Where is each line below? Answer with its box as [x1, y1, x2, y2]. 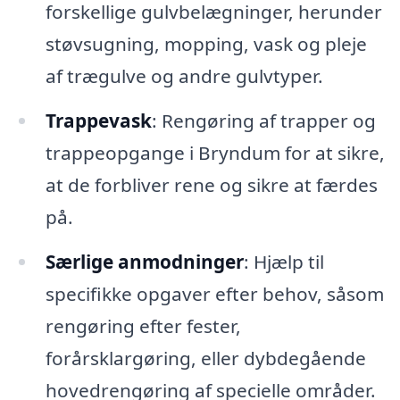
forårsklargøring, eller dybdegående [45, 346, 366, 371]
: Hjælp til [243, 249, 324, 275]
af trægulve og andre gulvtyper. [45, 63, 323, 89]
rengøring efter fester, [45, 313, 241, 339]
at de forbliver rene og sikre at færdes [45, 172, 378, 198]
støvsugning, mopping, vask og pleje [45, 31, 367, 57]
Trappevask [45, 108, 152, 134]
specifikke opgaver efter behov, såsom [45, 281, 384, 307]
